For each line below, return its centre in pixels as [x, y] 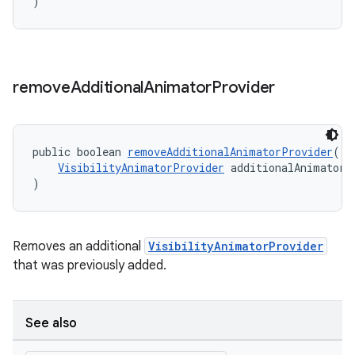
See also [51, 323]
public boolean [80, 152]
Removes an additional [78, 246]
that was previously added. [90, 265]
